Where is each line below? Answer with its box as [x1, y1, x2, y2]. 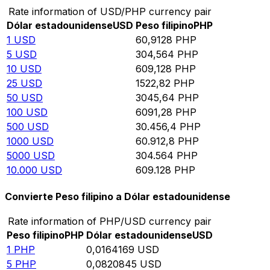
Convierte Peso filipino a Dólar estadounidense [5, 190, 230, 203]
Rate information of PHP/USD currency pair [8, 215, 212, 228]
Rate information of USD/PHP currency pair [8, 5, 212, 17]
